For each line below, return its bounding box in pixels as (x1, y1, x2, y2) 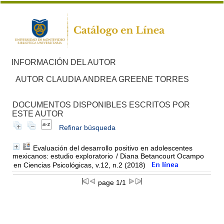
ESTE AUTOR (11, 109, 63, 118)
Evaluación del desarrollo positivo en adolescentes (32, 143, 192, 152)
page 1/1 (96, 178, 128, 186)
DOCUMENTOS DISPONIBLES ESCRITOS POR (12, 100, 190, 109)
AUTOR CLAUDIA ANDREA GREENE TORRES (15, 74, 189, 83)
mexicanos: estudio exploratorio (12, 151, 113, 160)
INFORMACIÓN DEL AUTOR (11, 57, 116, 66)
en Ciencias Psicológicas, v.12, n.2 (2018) (13, 160, 145, 169)
